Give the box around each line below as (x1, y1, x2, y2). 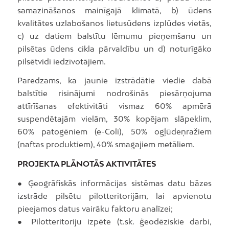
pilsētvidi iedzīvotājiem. (17, 56, 106, 66)
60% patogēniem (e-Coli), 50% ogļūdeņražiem (17, 127, 212, 136)
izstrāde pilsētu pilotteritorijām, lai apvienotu (17, 191, 212, 200)
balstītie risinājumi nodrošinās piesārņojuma (17, 88, 212, 98)
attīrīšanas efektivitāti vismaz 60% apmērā (17, 101, 212, 111)
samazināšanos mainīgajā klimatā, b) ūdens (17, 5, 212, 15)
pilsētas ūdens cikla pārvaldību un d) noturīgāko (17, 43, 212, 53)
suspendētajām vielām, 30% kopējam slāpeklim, (17, 114, 212, 124)
